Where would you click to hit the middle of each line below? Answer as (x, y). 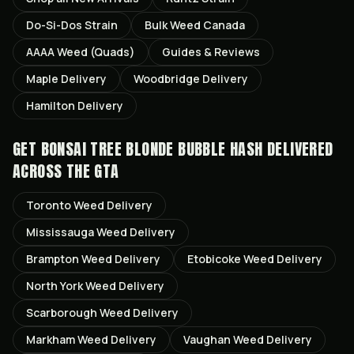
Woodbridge (167, 79)
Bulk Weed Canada (195, 25)
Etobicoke (214, 259)
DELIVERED (298, 149)
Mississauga (60, 232)
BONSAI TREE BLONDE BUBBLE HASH (152, 149)
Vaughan (207, 339)
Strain (100, 25)
